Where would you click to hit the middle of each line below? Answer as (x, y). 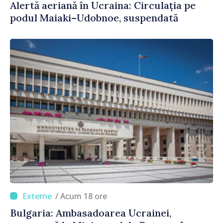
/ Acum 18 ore (84, 196)
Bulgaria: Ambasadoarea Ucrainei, (91, 213)
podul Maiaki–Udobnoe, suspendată (94, 17)
